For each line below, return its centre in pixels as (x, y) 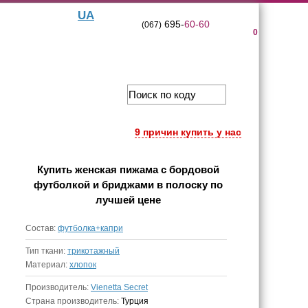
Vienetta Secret (119, 287)
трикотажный (93, 251)
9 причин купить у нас (188, 132)
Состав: (42, 228)
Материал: (47, 265)
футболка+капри (90, 228)
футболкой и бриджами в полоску (120, 185)
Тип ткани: (46, 251)
